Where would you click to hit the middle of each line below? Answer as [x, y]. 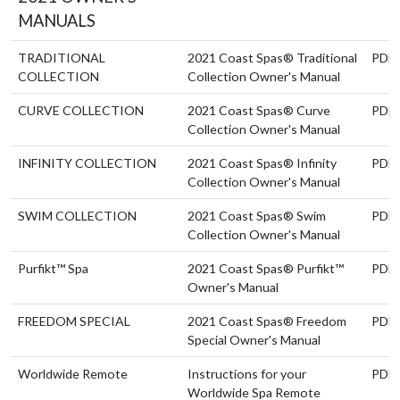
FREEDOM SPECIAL [74, 321]
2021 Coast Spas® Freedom [267, 321]
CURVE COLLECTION [81, 110]
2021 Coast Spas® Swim [257, 215]
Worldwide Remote [73, 373]
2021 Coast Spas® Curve [259, 110]
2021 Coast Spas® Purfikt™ [266, 268]
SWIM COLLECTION [77, 215]
